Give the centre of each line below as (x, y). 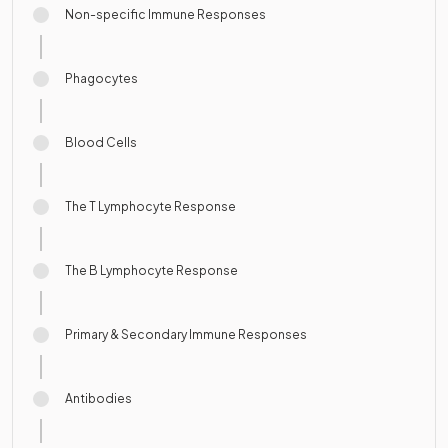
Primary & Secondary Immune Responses (186, 334)
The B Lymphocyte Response (151, 270)
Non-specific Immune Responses (165, 14)
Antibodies (98, 398)
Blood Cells (101, 142)
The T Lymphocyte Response (150, 206)
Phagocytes (101, 78)
